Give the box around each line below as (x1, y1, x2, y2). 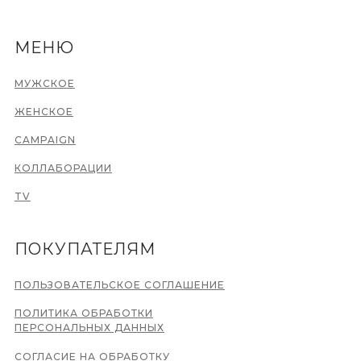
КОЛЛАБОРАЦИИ (14, 162, 112, 174)
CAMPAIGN (14, 134, 76, 146)
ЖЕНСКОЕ (14, 106, 73, 118)
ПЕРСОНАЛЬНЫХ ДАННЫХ (14, 322, 164, 334)
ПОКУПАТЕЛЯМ (14, 239, 156, 259)
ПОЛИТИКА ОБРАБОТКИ (14, 307, 153, 319)
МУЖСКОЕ (14, 77, 75, 89)
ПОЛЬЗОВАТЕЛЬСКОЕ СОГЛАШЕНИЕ (14, 279, 225, 291)
